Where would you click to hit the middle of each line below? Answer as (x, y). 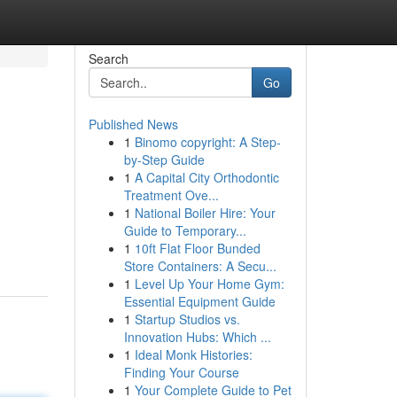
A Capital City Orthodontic (206, 177)
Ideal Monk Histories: (193, 354)
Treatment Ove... (171, 195)
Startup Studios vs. (187, 319)
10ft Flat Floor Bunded (197, 248)
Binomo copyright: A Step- (207, 142)
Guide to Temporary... (185, 230)
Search (108, 58)
